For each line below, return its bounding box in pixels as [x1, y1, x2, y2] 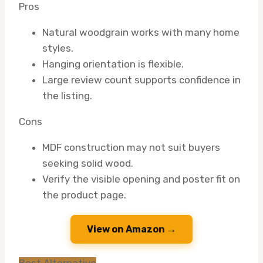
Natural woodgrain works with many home [42, 26, 240, 38]
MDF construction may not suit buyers [42, 141, 220, 153]
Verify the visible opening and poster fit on [42, 173, 240, 185]
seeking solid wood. [42, 157, 133, 169]
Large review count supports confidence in [42, 73, 241, 86]
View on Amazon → [87, 223, 176, 235]
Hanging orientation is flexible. [42, 58, 184, 70]
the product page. [42, 188, 126, 201]
